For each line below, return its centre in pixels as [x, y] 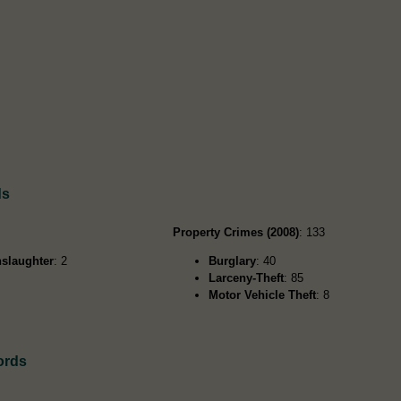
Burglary [233, 260]
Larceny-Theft [247, 277]
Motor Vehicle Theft [263, 294]
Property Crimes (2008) [236, 232]
